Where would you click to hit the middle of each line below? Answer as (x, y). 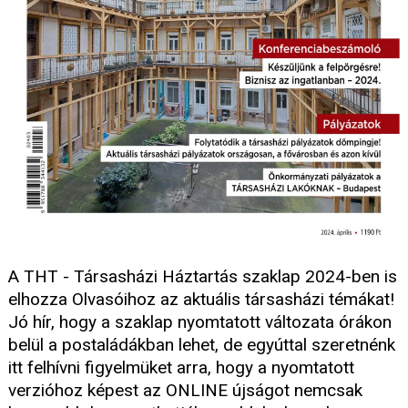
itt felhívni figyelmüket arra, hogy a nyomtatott (181, 367)
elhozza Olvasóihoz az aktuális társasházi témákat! (201, 299)
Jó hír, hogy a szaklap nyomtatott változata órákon (200, 322)
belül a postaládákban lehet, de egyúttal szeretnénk (202, 345)
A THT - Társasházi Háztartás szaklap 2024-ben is (203, 276)
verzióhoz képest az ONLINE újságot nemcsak (185, 390)
